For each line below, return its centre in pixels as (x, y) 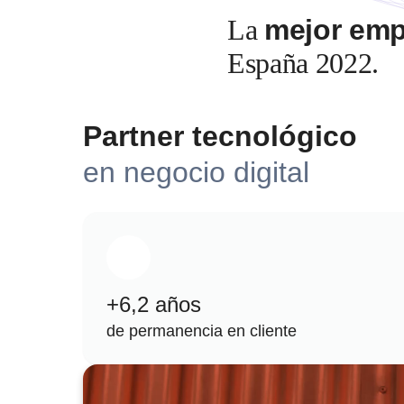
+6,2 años (154, 305)
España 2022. (303, 63)
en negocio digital (196, 173)
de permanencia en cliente (202, 331)
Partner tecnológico (220, 137)
